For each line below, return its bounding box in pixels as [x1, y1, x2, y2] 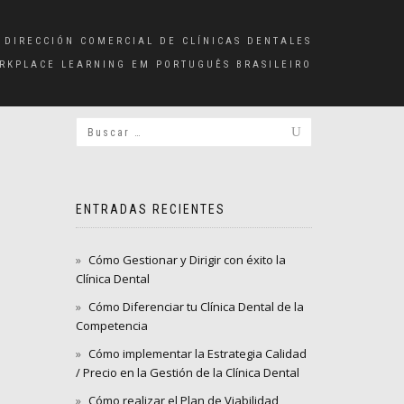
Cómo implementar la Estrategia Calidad [87, 345, 307, 362]
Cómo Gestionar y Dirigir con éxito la [87, 252, 286, 268]
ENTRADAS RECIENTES [75, 202, 225, 216]
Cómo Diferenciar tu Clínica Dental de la [87, 298, 304, 315]
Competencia [75, 317, 148, 334]
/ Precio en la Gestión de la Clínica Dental [75, 364, 299, 381]
